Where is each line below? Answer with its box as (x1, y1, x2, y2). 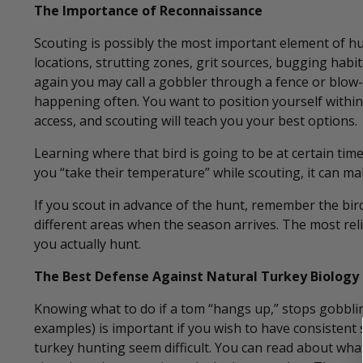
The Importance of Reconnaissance (34, 2, 263, 20)
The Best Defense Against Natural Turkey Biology (34, 267, 359, 286)
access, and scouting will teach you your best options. (34, 112, 357, 130)
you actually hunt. (34, 235, 141, 254)
